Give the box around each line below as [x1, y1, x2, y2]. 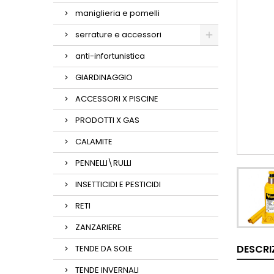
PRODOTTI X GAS [75, 114, 139, 126]
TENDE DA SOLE [75, 243, 133, 254]
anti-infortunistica [75, 50, 145, 62]
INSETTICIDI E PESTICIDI [75, 179, 161, 190]
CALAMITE [75, 136, 113, 147]
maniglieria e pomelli [75, 7, 160, 19]
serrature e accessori [75, 29, 161, 40]
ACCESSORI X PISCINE [75, 93, 158, 105]
